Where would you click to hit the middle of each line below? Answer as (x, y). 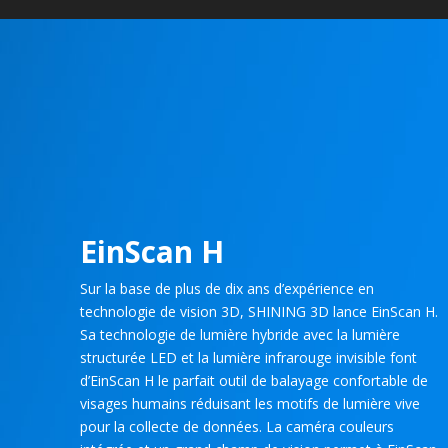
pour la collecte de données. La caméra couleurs (237, 426)
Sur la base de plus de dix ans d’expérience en (227, 288)
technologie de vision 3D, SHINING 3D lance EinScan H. (259, 311)
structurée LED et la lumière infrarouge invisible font (248, 357)
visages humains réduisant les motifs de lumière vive (250, 403)
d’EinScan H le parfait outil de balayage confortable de (254, 380)
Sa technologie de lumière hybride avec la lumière (240, 334)
